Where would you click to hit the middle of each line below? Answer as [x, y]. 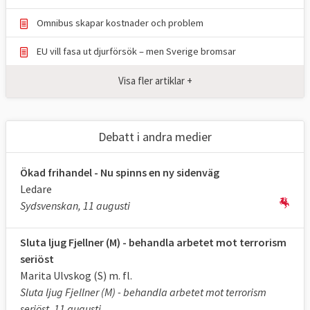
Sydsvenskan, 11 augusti [75, 205]
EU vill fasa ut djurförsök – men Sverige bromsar [136, 51]
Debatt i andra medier [155, 136]
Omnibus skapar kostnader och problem [120, 22]
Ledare [36, 189]
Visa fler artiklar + [155, 81]
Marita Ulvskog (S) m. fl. [76, 275]
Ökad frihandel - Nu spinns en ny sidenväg [120, 172]
